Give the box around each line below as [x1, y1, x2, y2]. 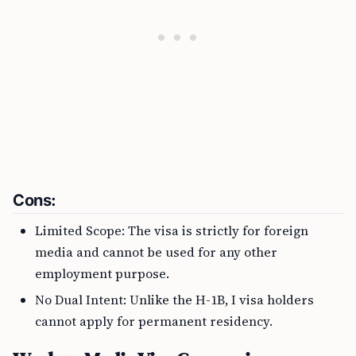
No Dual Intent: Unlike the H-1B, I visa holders [35, 291, 314, 308]
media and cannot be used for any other [35, 243, 277, 261]
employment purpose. [35, 265, 169, 282]
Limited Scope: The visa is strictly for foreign [35, 222, 308, 239]
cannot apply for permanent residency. [35, 312, 273, 330]
